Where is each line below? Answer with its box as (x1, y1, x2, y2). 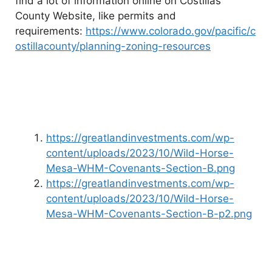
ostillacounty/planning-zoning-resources (15, 40, 211, 53)
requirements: (15, 25, 86, 38)
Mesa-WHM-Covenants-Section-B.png (46, 162, 235, 175)
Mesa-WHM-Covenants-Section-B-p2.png (46, 208, 252, 220)
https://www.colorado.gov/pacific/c (86, 25, 256, 38)
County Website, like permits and (15, 10, 176, 22)
